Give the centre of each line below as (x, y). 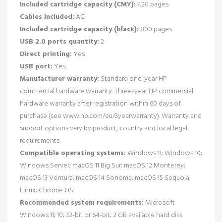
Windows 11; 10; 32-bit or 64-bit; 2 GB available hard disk (101, 215)
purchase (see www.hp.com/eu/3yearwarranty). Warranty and (111, 116)
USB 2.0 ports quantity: (59, 42)
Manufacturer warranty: (59, 79)
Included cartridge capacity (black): (79, 29)
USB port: (36, 66)
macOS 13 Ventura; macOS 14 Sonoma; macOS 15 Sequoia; (105, 178)
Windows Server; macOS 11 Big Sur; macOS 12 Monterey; (103, 166)
